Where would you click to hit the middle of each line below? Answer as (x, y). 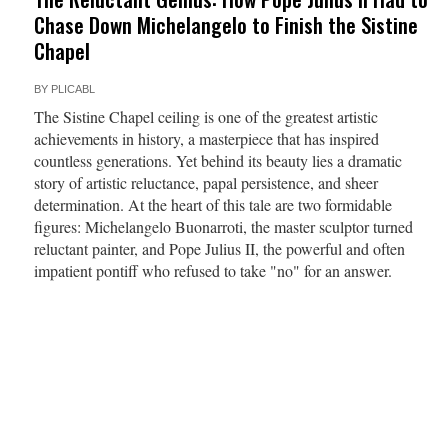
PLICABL (72, 89)
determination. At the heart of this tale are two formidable (212, 204)
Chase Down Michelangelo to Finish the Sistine (225, 24)
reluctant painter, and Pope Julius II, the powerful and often (219, 248)
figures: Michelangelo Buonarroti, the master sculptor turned (223, 226)
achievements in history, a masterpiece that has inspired (206, 138)
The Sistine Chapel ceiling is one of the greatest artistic (205, 116)
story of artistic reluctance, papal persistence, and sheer (205, 182)
